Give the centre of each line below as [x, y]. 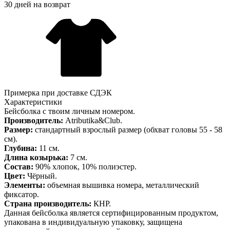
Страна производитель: [48, 203]
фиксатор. [22, 194]
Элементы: [25, 185]
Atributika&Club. [93, 120]
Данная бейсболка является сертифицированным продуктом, [111, 213]
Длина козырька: [36, 157]
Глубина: [21, 148]
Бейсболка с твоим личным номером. [70, 111]
